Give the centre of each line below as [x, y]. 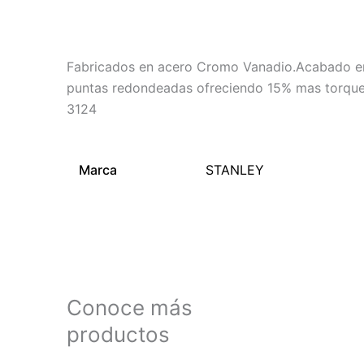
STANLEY [235, 170]
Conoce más [130, 308]
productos [118, 335]
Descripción [104, 10]
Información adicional [225, 10]
